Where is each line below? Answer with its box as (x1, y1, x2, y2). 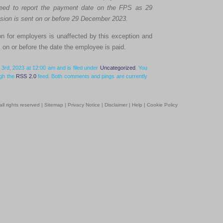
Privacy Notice (68, 102, 100, 108)
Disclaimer (105, 102, 127, 108)
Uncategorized (100, 65, 135, 71)
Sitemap (44, 102, 63, 108)
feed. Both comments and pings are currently (36, 73, 148, 80)
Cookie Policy (147, 102, 178, 108)
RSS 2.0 (16, 73, 36, 80)
